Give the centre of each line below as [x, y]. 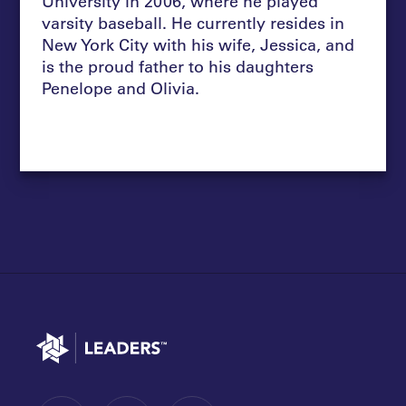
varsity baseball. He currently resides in [193, 22]
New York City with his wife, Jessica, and [198, 44]
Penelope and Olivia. [121, 87]
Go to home [64, 338]
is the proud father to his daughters [178, 66]
